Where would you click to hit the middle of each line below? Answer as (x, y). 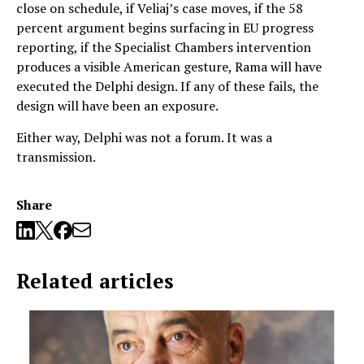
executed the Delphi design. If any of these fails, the (167, 86)
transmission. (56, 156)
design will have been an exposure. (117, 105)
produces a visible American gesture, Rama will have (169, 66)
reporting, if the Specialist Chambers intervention (164, 47)
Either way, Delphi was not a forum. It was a (144, 137)
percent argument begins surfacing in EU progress (165, 27)
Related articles (95, 280)
